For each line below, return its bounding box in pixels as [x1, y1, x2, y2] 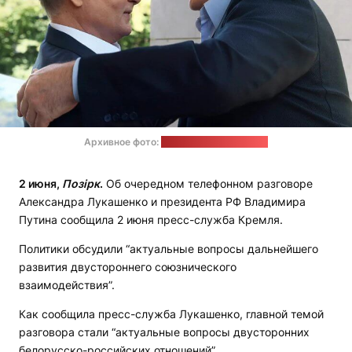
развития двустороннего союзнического [19, 260, 236, 274]
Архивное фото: [84, 136, 161, 148]
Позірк [62, 177, 100, 191]
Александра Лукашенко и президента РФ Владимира [19, 195, 306, 209]
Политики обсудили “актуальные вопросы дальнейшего [19, 242, 318, 256]
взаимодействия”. [19, 278, 115, 292]
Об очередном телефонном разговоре [103, 177, 313, 191]
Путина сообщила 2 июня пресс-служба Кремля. [19, 213, 283, 227]
